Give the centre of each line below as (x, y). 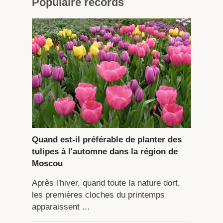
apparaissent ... (60, 207)
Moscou (47, 163)
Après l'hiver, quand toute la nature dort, (106, 183)
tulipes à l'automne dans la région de (105, 151)
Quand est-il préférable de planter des (107, 139)
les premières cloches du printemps (98, 195)
